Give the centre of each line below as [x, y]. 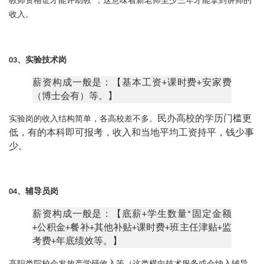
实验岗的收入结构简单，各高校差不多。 [83, 120]
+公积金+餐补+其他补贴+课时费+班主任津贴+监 [132, 228]
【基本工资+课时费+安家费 [172, 83]
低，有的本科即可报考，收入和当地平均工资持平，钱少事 [131, 133]
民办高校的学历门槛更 [204, 119]
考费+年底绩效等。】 [77, 242]
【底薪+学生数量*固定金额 [172, 215]
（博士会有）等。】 [75, 97]
